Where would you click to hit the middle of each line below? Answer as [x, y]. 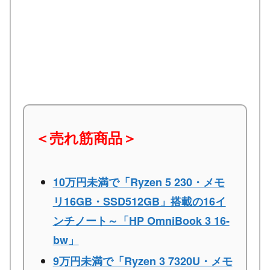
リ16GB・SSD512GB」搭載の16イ [139, 201]
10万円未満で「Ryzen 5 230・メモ [139, 182]
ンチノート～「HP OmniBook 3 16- [141, 220]
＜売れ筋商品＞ [86, 137]
